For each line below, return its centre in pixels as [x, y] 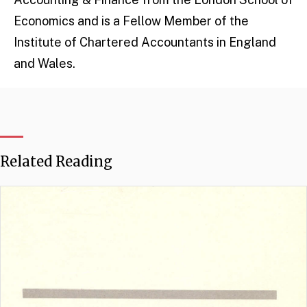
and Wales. [45, 63]
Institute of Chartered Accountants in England [145, 42]
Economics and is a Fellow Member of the [131, 21]
